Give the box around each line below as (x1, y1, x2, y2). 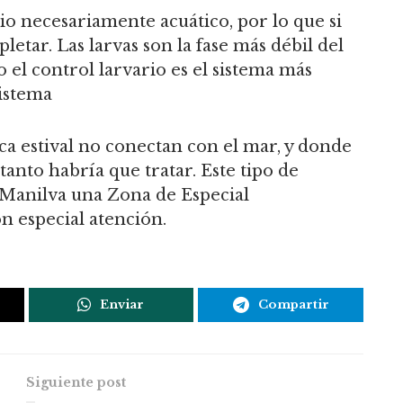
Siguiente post (26, 373, 126, 390)
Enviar (100, 296, 145, 312)
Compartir (257, 296, 329, 312)
